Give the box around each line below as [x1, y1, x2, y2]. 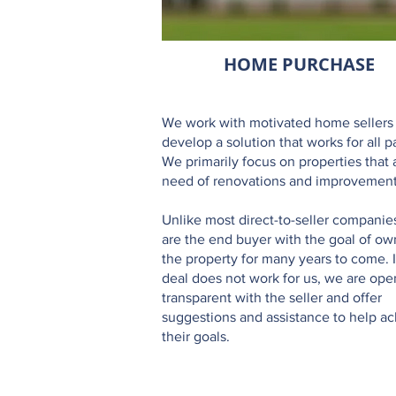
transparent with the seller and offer [162, 290, 382, 305]
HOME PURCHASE [224, 52, 375, 76]
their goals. [162, 329, 230, 344]
